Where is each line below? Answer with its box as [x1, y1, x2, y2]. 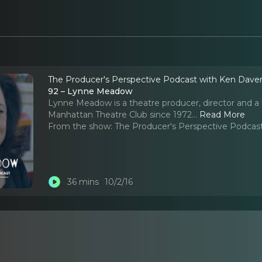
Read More [199, 109, 246, 120]
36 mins [67, 177, 99, 188]
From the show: [48, 120, 113, 132]
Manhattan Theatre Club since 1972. [48, 109, 194, 120]
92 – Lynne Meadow [48, 85, 133, 96]
